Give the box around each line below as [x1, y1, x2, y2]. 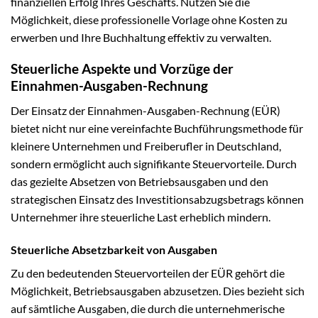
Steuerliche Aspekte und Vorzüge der [11, 60, 234, 77]
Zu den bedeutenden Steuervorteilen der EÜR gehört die [11, 265, 285, 280]
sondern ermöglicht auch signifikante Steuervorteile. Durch [11, 156, 297, 170]
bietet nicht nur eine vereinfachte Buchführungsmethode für [11, 121, 303, 135]
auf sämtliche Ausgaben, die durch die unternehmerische [11, 301, 285, 315]
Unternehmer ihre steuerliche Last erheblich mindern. [11, 209, 270, 224]
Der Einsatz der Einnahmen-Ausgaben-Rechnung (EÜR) [11, 103, 280, 117]
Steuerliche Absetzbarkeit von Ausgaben [11, 242, 217, 256]
